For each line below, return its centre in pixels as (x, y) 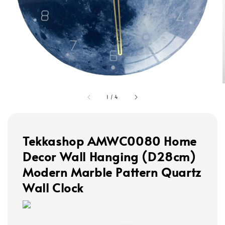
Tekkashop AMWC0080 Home (110, 141)
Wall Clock (53, 188)
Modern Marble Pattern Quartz (112, 172)
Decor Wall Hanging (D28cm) (109, 157)
